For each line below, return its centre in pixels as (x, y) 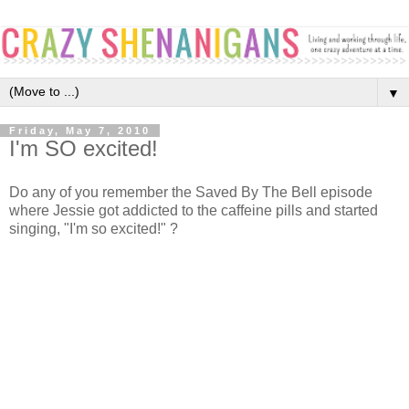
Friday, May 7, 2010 (80, 130)
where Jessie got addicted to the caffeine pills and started (194, 210)
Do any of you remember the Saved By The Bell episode (191, 192)
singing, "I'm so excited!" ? (95, 228)
